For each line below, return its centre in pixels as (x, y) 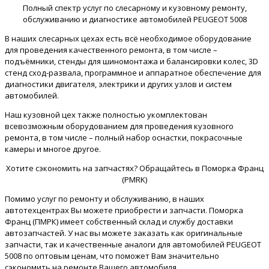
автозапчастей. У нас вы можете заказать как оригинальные (124, 233)
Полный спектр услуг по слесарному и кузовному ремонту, (134, 8)
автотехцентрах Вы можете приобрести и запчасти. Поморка (124, 210)
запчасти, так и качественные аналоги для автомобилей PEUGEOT (133, 245)
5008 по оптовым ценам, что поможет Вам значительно (112, 256)
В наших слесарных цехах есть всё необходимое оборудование (128, 39)
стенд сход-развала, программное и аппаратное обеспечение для (133, 73)
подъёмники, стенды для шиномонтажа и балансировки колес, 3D (131, 62)
